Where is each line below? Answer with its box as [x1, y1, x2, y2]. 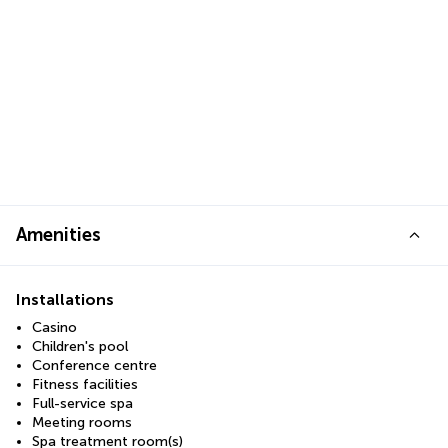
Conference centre [32, 357, 157, 375]
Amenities [16, 224, 101, 247]
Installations [16, 290, 114, 310]
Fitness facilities [32, 376, 138, 394]
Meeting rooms [32, 414, 132, 432]
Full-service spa [32, 395, 133, 413]
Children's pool [32, 338, 128, 356]
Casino [32, 319, 77, 337]
